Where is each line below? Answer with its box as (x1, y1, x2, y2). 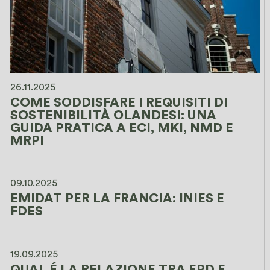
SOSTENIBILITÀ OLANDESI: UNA (10, 108, 220, 122)
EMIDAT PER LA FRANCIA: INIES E (10, 192, 228, 206)
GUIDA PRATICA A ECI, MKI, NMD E (10, 121, 237, 134)
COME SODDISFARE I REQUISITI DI (10, 96, 231, 109)
